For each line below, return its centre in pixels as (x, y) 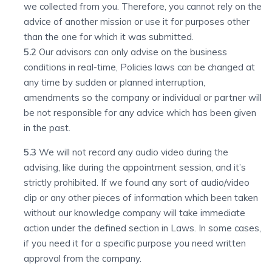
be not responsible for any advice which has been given (140, 113)
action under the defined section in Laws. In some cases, (142, 228)
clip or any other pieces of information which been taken (141, 198)
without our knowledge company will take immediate (134, 213)
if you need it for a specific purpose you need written (135, 243)
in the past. (47, 128)
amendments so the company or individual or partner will (143, 97)
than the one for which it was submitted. (109, 37)
